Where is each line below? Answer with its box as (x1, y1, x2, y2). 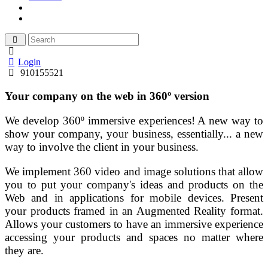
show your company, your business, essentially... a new (5, 127, 263, 140)
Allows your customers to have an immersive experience (5, 217, 263, 230)
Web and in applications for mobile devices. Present (5, 191, 263, 204)
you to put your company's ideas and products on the (5, 178, 263, 191)
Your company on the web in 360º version (5, 89, 209, 102)
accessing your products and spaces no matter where (5, 230, 263, 243)
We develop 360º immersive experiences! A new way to (5, 114, 263, 127)
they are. (5, 243, 44, 257)
